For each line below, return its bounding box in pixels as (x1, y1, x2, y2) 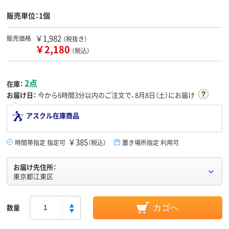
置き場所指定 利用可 (122, 138, 179, 147)
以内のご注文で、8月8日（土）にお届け (85, 90, 195, 100)
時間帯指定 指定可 (15, 138, 65, 147)
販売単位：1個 (7, 10, 50, 21)
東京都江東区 (13, 171, 53, 181)
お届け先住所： (13, 162, 56, 172)
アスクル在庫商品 (26, 110, 79, 121)
